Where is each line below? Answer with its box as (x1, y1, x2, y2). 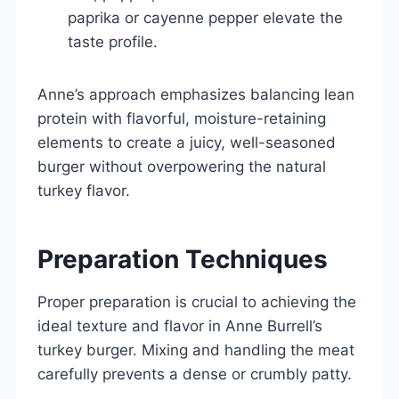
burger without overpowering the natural (37, 157, 326, 175)
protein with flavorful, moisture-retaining (37, 109, 326, 127)
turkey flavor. (37, 181, 130, 199)
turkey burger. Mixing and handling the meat (37, 340, 354, 359)
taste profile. (68, 32, 158, 51)
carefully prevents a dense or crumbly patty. (37, 364, 352, 383)
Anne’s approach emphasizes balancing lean (37, 85, 354, 103)
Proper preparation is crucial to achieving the (37, 292, 356, 311)
